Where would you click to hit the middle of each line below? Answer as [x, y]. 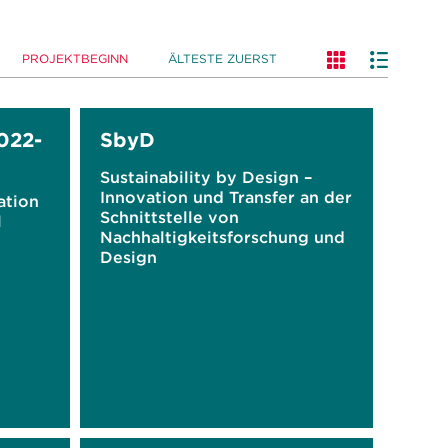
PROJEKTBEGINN [75, 58]
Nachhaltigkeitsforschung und [222, 237]
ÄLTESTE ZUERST [222, 58]
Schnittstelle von [169, 217]
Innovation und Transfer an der [225, 197]
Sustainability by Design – [205, 177]
